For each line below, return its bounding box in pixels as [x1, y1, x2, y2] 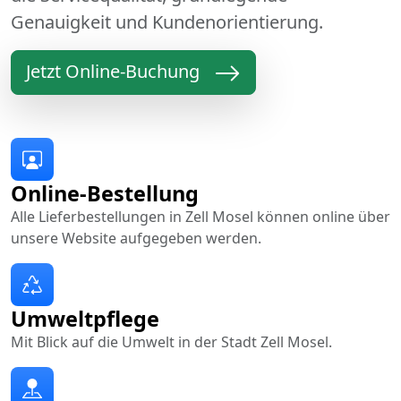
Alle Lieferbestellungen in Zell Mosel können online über [11, 206, 390, 226]
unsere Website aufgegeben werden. [11, 227, 261, 248]
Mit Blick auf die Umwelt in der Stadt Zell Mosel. [11, 331, 332, 352]
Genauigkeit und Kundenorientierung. [11, 10, 323, 35]
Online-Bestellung [11, 178, 199, 208]
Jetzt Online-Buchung [26, 59, 200, 84]
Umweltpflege [11, 303, 159, 333]
